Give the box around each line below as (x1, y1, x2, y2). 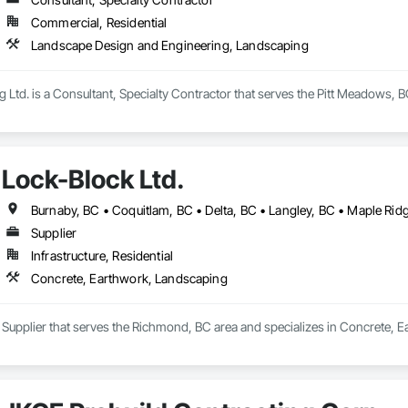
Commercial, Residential (30, 15, 168, 31)
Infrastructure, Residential (30, 248, 174, 264)
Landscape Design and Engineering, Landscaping (30, 37, 309, 54)
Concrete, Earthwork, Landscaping (30, 270, 228, 287)
